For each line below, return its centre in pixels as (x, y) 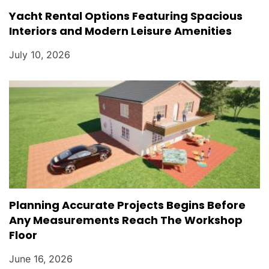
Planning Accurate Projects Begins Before (127, 205)
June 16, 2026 (41, 258)
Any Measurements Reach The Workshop (126, 220)
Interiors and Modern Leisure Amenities (120, 31)
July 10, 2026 (40, 54)
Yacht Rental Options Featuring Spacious (126, 16)
